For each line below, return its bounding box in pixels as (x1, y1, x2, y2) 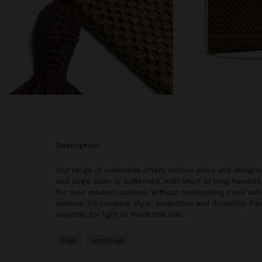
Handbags (91, 236, 125, 245)
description (61, 141, 99, 150)
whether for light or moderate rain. (56, 210, 184, 219)
